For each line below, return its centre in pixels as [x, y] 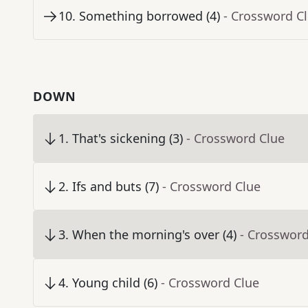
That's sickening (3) [128, 139]
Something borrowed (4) [150, 16]
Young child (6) [115, 283]
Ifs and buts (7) [115, 187]
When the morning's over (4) [154, 235]
